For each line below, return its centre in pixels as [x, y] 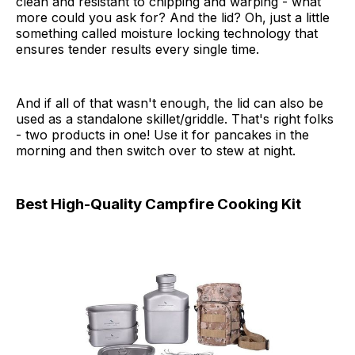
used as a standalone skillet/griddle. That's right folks [175, 118]
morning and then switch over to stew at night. [156, 150]
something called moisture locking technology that [167, 33]
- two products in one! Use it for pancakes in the [162, 134]
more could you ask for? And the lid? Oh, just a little [173, 17]
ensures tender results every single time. [137, 49]
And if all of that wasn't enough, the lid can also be [170, 103]
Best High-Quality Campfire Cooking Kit [158, 204]
